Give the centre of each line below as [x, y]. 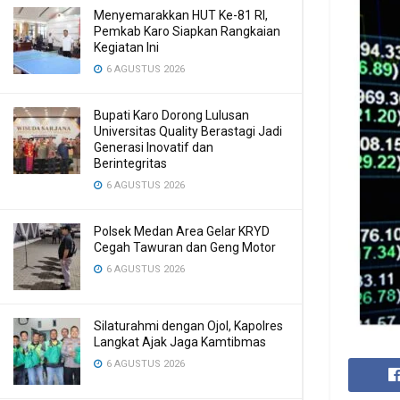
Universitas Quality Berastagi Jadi [188, 131]
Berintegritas [130, 163]
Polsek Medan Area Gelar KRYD [182, 231]
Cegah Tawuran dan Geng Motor [185, 247]
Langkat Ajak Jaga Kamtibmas [180, 342]
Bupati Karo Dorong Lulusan [171, 115]
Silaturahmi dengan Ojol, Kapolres [188, 326]
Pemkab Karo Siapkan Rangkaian [187, 31]
